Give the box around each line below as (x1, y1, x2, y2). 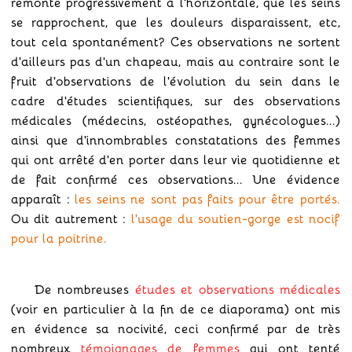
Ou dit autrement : (11, 208, 131, 227)
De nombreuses (35, 279, 135, 298)
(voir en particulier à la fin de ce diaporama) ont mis (11, 299, 340, 317)
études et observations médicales (134, 279, 341, 298)
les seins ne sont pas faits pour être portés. (75, 189, 341, 207)
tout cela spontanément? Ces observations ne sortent (11, 31, 340, 50)
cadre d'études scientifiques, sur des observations (11, 90, 340, 109)
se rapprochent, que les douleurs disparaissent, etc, (11, 12, 340, 31)
